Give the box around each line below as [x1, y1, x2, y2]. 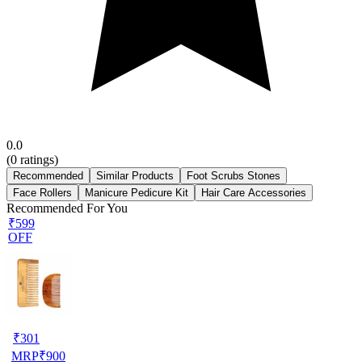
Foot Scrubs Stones [187, 169, 280, 182]
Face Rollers [13, 186, 72, 199]
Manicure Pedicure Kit [85, 186, 188, 199]
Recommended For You [6, 200, 128, 215]
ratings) [17, 152, 58, 166]
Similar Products [96, 169, 174, 182]
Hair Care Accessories [201, 186, 306, 199]
